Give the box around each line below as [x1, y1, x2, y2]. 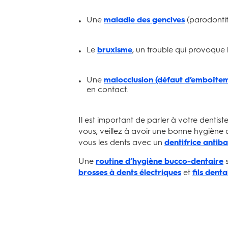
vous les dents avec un [78, 137, 164, 147]
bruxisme [97, 45, 132, 54]
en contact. [87, 84, 128, 94]
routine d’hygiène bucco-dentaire [96, 156, 223, 166]
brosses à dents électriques [78, 167, 181, 177]
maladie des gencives [104, 15, 185, 24]
